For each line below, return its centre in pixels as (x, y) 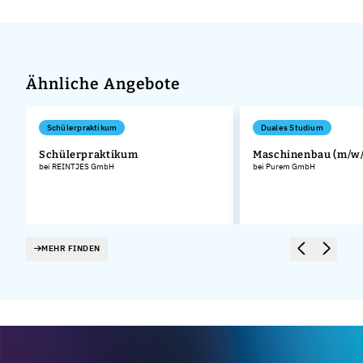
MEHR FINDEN (71, 249)
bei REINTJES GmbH (77, 167)
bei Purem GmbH (284, 167)
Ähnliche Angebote (104, 84)
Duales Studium (292, 128)
